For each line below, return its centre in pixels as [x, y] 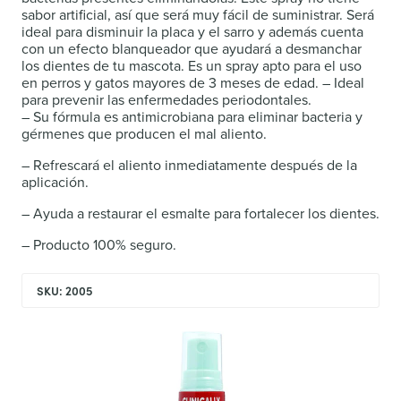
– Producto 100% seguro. [99, 245]
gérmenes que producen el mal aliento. [144, 134]
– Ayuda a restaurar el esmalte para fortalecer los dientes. [200, 214]
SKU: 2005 [64, 290]
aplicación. [55, 183]
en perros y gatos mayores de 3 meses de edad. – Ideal [193, 83]
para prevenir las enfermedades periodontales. [166, 100]
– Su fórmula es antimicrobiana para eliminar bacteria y [192, 117]
